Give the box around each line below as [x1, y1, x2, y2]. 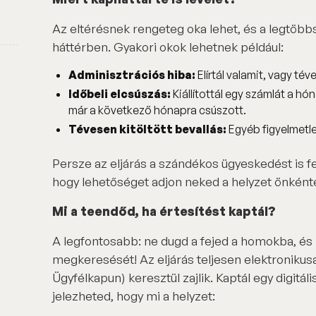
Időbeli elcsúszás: [68, 86, 171, 101]
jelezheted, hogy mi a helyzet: [51, 288, 215, 304]
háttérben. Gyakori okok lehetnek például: [51, 39, 284, 55]
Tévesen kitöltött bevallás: [68, 121, 227, 136]
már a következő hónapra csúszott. [68, 102, 247, 117]
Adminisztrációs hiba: [68, 67, 196, 82]
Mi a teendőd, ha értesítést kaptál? [51, 203, 276, 219]
